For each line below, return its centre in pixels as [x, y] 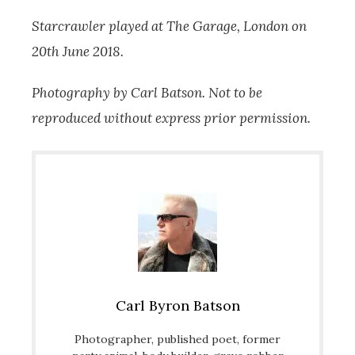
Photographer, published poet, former [177, 339]
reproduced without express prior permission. [171, 118]
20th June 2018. [78, 51]
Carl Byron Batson [177, 305]
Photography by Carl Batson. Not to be [147, 92]
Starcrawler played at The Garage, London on [169, 26]
